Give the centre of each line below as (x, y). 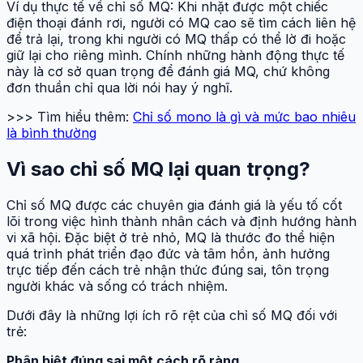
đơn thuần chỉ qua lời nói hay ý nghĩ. (120, 87)
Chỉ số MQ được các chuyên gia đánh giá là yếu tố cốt (174, 205)
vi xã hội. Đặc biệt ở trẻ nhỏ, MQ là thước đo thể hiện (171, 237)
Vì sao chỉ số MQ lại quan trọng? (158, 169)
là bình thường (51, 132)
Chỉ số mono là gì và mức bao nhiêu (244, 116)
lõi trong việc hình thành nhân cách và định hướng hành (181, 221)
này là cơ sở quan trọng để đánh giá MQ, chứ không (168, 71)
